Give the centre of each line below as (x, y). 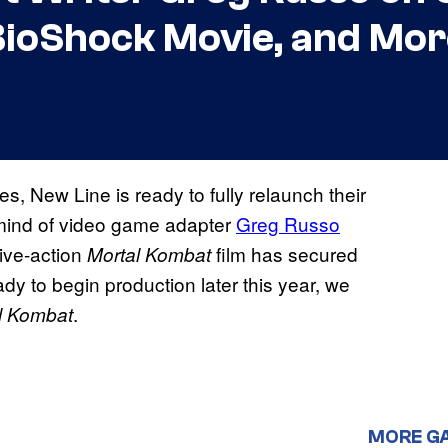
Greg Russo (288, 224)
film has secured (287, 254)
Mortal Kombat (151, 254)
